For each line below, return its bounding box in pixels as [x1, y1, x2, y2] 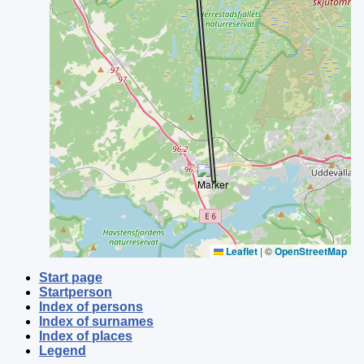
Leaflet [223, 244, 258, 258]
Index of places [39, 329, 132, 343]
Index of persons [39, 300, 143, 314]
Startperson [39, 285, 112, 299]
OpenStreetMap [275, 244, 348, 258]
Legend [39, 344, 86, 357]
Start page [39, 271, 102, 284]
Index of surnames [39, 314, 154, 328]
